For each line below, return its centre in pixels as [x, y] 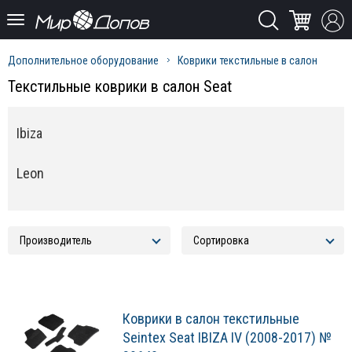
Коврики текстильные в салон [247, 60]
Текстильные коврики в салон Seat [120, 86]
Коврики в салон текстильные [211, 319]
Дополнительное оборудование [83, 60]
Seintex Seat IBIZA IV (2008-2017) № [227, 338]
